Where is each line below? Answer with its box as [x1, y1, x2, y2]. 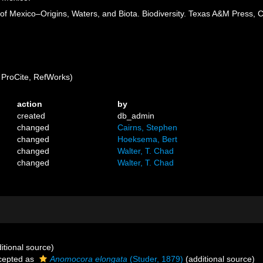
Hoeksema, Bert [117, 134, 178, 144]
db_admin [117, 111, 155, 120]
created [17, 111, 46, 120]
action [17, 99, 43, 109]
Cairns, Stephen [117, 123, 178, 132]
